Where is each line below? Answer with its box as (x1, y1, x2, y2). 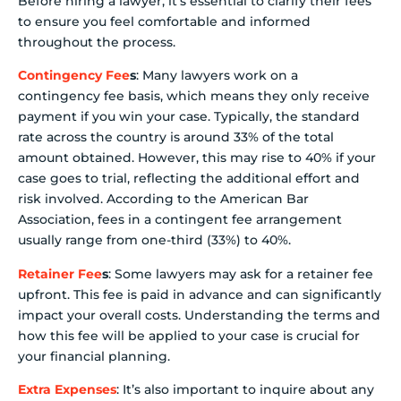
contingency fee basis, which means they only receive (18, 88, 370, 105)
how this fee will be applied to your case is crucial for (18, 327, 360, 344)
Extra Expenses (18, 381, 116, 398)
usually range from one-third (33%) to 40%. (18, 232, 291, 249)
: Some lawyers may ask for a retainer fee (108, 265, 373, 282)
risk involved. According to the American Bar (18, 191, 309, 208)
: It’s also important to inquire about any (116, 381, 374, 398)
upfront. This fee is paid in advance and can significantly (18, 286, 381, 303)
